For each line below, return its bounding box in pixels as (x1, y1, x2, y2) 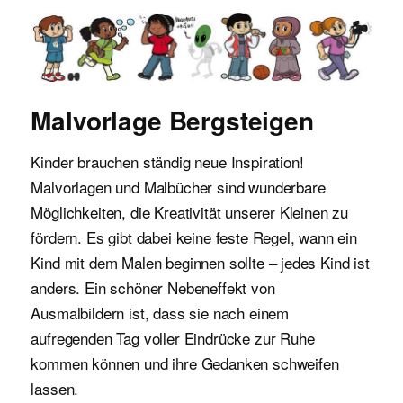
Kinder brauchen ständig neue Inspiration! (31, 149, 304, 173)
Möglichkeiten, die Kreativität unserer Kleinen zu (31, 200, 349, 223)
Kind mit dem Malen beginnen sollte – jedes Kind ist (31, 250, 370, 273)
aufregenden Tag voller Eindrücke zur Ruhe (31, 326, 315, 349)
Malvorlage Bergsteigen (31, 101, 314, 139)
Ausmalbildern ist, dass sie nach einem (31, 300, 289, 324)
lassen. (31, 376, 87, 399)
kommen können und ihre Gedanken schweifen (31, 351, 339, 374)
